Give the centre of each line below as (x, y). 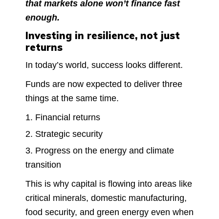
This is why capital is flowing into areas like (109, 184)
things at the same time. (72, 98)
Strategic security (69, 134)
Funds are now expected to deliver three (104, 84)
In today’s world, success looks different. (104, 65)
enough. (43, 17)
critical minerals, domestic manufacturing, (106, 198)
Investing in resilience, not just (103, 35)
